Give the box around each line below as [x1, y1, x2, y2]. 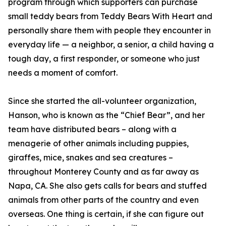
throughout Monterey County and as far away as [8, 166, 199, 177]
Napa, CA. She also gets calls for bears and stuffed [8, 181, 207, 191]
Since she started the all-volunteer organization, [8, 96, 196, 106]
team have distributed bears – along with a [8, 124, 177, 135]
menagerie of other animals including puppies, [8, 138, 189, 149]
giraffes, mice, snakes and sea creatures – [8, 152, 173, 163]
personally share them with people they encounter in [8, 25, 211, 36]
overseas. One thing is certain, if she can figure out [8, 209, 204, 219]
